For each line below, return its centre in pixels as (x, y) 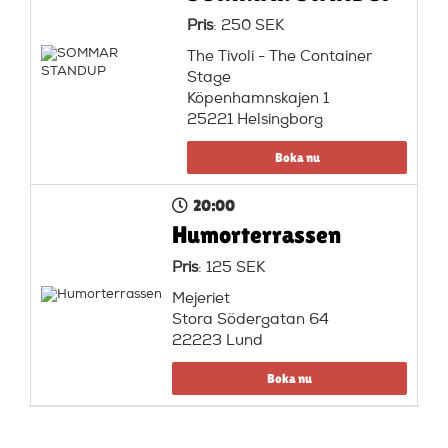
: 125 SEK (231, 268)
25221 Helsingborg (255, 120)
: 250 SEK (249, 26)
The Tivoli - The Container (280, 57)
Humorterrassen (256, 234)
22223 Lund (217, 341)
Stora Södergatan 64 (250, 320)
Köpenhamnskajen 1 (258, 99)
